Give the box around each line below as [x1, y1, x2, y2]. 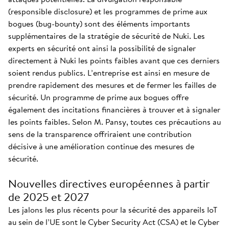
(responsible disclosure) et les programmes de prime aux [8, 5, 208, 17]
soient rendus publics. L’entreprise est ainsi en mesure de [8, 66, 210, 79]
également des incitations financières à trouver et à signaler [8, 103, 220, 116]
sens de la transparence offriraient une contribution [8, 128, 192, 140]
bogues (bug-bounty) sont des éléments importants [8, 17, 190, 30]
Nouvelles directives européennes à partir [8, 175, 210, 192]
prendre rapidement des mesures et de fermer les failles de [8, 79, 216, 91]
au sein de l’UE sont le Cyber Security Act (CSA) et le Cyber [8, 216, 219, 228]
